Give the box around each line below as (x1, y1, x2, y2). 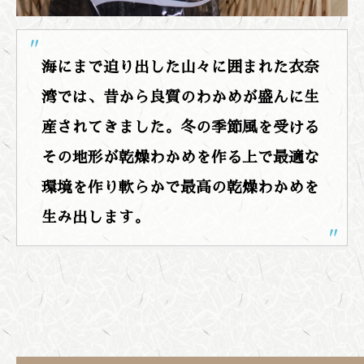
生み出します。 (41, 210, 149, 225)
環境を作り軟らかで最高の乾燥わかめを (41, 180, 319, 195)
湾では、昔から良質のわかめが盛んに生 (41, 89, 319, 105)
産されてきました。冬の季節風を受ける (41, 119, 319, 135)
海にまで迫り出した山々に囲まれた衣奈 (41, 59, 319, 75)
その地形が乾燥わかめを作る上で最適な (41, 149, 319, 165)
